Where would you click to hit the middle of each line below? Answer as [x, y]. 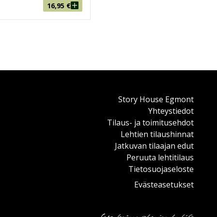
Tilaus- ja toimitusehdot [150, 122]
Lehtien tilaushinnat [157, 134]
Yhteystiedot [171, 111]
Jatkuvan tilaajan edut [154, 146]
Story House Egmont [156, 99]
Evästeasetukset [164, 184]
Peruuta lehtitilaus [160, 157]
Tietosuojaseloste [161, 169]
